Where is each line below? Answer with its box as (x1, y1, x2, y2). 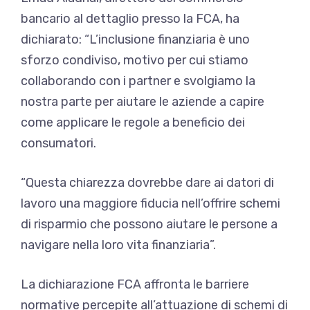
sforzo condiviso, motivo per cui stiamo (21, 52, 248, 68)
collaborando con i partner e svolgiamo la (21, 73, 255, 89)
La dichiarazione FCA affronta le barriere (21, 276, 249, 292)
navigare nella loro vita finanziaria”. (21, 237, 216, 253)
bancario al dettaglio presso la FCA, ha (21, 10, 239, 26)
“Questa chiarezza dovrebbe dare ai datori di (21, 174, 274, 190)
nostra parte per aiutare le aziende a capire (21, 93, 264, 109)
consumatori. (21, 135, 96, 151)
